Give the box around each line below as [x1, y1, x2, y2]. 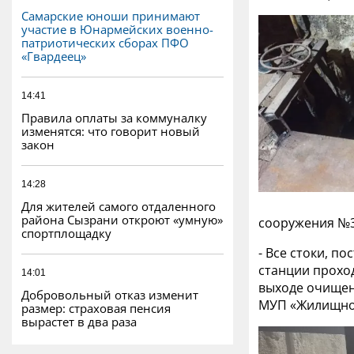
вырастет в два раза [21, 313, 137, 330]
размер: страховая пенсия [21, 299, 171, 316]
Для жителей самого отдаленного [21, 198, 216, 214]
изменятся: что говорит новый [21, 122, 200, 139]
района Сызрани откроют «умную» [21, 211, 223, 228]
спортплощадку [21, 224, 111, 241]
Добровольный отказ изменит [21, 286, 198, 303]
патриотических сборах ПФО [21, 34, 189, 51]
